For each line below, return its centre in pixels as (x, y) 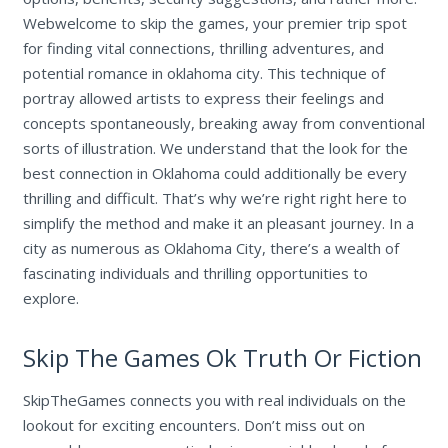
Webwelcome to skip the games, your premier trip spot (214, 22)
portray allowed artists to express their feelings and (203, 97)
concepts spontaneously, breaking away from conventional (223, 122)
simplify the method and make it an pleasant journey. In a (218, 222)
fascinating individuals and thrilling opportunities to (195, 272)
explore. (50, 297)
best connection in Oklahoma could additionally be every (214, 172)
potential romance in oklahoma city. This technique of (203, 72)
